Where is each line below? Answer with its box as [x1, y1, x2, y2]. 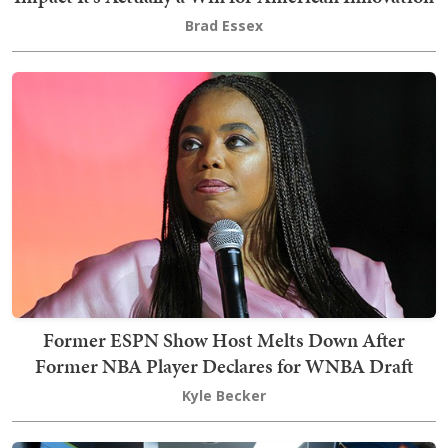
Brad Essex [185, 16, 263, 36]
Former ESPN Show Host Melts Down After [43, 326, 405, 355]
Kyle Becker [182, 386, 266, 406]
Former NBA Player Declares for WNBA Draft [35, 352, 413, 381]
